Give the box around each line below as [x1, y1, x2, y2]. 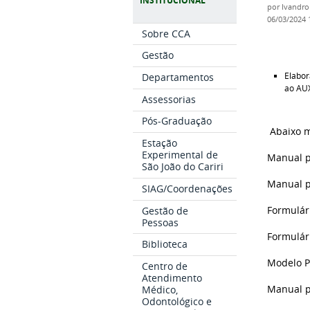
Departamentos [142, 71, 215, 84]
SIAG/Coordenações [142, 181, 233, 195]
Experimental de [142, 148, 219, 162]
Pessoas [142, 215, 179, 229]
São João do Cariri [142, 160, 224, 174]
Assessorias [142, 92, 197, 106]
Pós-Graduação [142, 114, 212, 128]
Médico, [142, 283, 179, 297]
